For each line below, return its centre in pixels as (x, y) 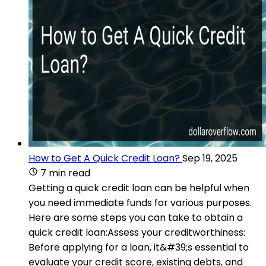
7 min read (65, 173)
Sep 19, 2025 (210, 158)
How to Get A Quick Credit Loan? (104, 158)
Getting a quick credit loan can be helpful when (139, 188)
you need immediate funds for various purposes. (140, 202)
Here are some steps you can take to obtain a (136, 217)
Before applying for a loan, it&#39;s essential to (139, 247)
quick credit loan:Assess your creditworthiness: (137, 232)
